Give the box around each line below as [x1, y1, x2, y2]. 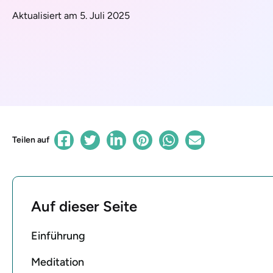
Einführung [31, 229, 85, 243]
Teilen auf [12, 134, 49, 145]
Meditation [31, 255, 84, 269]
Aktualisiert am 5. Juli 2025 [12, 9, 130, 21]
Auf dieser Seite [31, 197, 137, 215]
